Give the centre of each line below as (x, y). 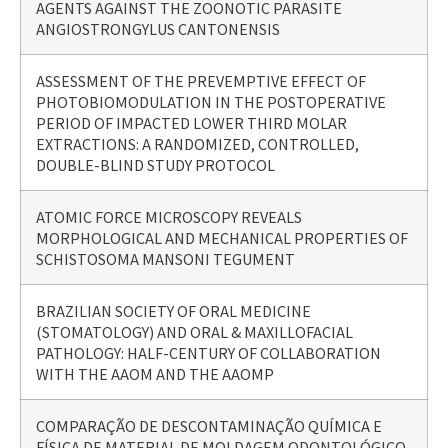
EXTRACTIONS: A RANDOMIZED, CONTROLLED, (197, 143)
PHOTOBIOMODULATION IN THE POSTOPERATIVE (211, 101)
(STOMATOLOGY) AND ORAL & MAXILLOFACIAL (194, 331)
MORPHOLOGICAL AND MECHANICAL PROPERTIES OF (222, 237)
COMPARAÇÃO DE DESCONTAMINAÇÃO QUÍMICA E (209, 425)
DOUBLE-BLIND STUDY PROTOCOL (155, 164)
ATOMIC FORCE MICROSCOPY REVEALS (169, 216)
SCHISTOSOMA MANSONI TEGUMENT (165, 258)
